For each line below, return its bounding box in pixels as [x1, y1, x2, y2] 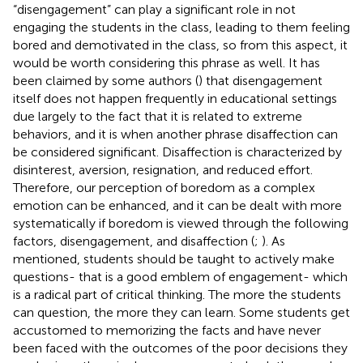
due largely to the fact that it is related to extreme [13, 108, 302, 124]
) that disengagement [199, 72, 322, 88]
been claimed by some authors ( [13, 72, 199, 88]
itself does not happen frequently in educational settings [13, 90, 337, 106]
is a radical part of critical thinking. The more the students [13, 286, 341, 302]
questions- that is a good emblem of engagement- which [13, 268, 348, 284]
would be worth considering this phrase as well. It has [13, 54, 320, 70]
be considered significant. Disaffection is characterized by [13, 143, 342, 160]
